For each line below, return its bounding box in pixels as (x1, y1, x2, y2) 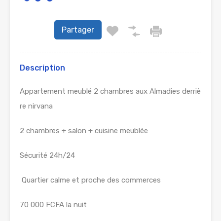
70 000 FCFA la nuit (20, 200, 199, 209)
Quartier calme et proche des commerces (20, 176, 161, 184)
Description (20, 63, 65, 73)
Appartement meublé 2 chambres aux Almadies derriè (20, 87, 201, 96)
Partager (62, 25, 94, 35)
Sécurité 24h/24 (20, 151, 75, 160)
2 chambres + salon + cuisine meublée (20, 126, 148, 135)
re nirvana (20, 102, 55, 110)
